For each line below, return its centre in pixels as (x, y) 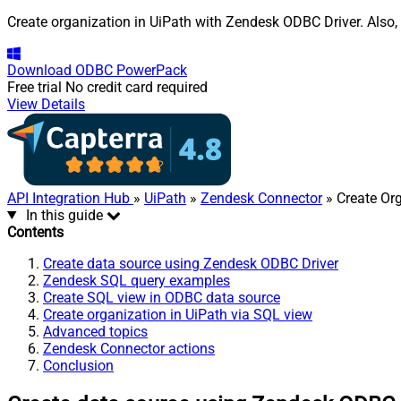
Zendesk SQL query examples (137, 280)
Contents (35, 232)
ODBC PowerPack (131, 70)
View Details (46, 104)
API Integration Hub (70, 198)
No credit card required (137, 87)
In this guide (64, 215)
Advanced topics (95, 331)
